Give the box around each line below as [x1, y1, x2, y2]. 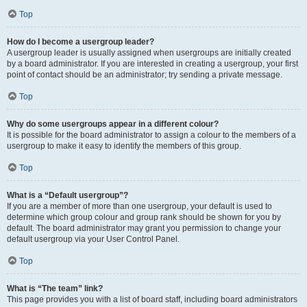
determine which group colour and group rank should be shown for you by [7, 212, 281, 222]
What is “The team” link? [7, 284, 103, 293]
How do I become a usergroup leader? [7, 37, 154, 47]
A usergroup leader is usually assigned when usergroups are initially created [7, 48, 291, 58]
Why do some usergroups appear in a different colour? [7, 119, 219, 129]
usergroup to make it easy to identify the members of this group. [7, 141, 241, 151]
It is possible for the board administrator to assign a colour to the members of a [7, 130, 296, 140]
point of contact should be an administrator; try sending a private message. [7, 70, 282, 79]
